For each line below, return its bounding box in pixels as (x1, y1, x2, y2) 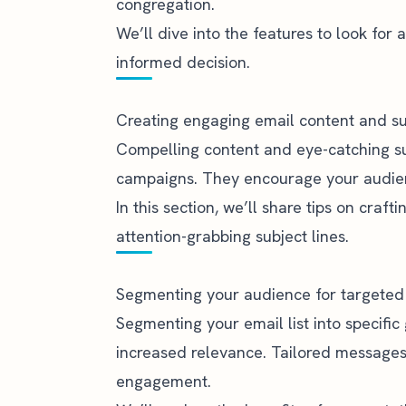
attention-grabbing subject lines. (116, 226, 349, 246)
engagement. (116, 371, 211, 391)
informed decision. (116, 52, 250, 72)
